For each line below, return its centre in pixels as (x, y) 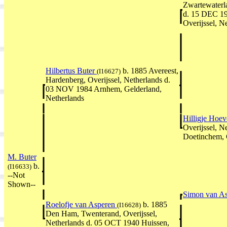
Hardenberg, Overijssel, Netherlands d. (108, 80)
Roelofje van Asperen (81, 204)
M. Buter (22, 157)
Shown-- (22, 184)
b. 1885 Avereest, (149, 70)
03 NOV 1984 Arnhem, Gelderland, (104, 89)
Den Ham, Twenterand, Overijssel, (101, 213)
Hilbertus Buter (71, 70)
